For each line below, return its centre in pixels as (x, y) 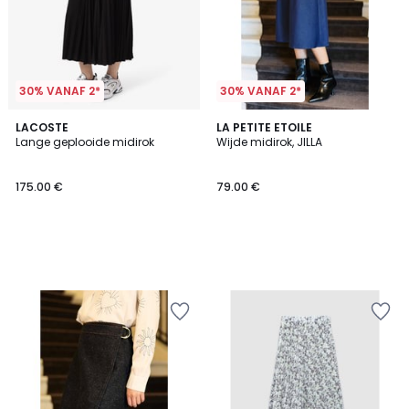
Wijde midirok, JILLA (269, 142)
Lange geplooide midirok (85, 142)
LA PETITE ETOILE (264, 127)
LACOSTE (42, 127)
